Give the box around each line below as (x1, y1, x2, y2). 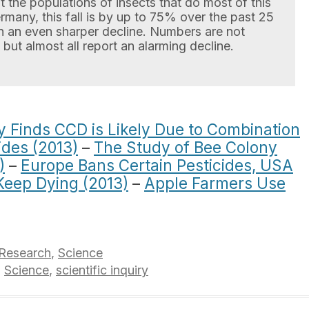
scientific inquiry (56, 263, 148, 277)
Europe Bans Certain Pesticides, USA (21, 156, 293, 175)
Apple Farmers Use (144, 174, 286, 192)
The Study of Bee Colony (94, 138, 277, 157)
